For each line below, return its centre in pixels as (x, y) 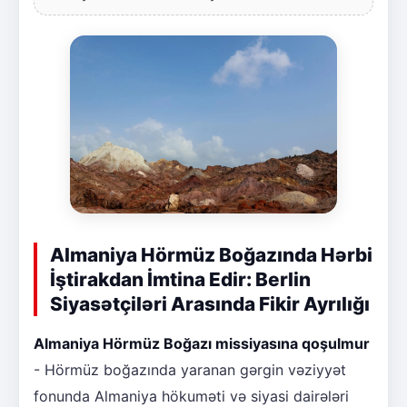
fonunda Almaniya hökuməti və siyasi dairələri (191, 396)
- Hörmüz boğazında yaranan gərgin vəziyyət (190, 369)
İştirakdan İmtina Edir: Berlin (180, 279)
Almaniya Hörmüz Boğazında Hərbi (211, 254)
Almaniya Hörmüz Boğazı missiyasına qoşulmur (202, 343)
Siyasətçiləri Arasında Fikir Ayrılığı (210, 303)
